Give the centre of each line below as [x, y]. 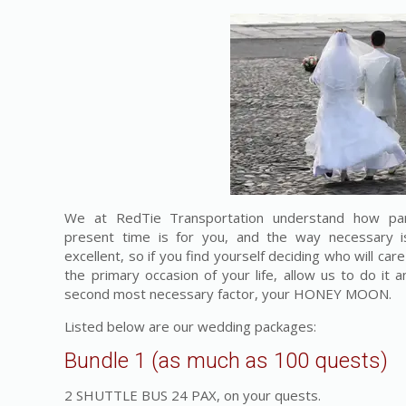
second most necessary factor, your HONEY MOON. [228, 294]
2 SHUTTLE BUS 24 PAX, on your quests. [193, 395]
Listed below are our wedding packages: [191, 326]
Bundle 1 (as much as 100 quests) [227, 361]
